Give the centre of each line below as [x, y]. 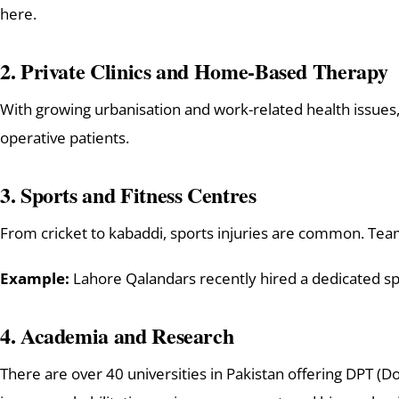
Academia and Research [127, 335]
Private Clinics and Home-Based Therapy [204, 70]
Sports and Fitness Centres [138, 194]
